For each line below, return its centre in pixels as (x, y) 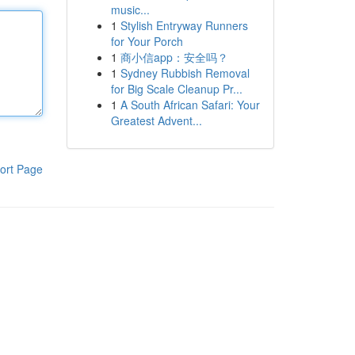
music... (130, 10)
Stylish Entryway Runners (184, 25)
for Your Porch (147, 41)
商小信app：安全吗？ (174, 57)
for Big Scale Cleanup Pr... (176, 89)
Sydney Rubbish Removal (185, 73)
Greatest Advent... (156, 120)
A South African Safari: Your (190, 105)
